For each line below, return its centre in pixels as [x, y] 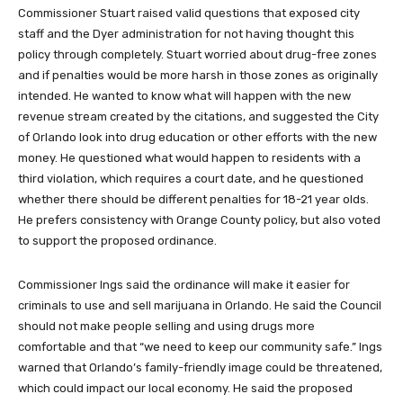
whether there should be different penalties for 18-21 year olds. [193, 199]
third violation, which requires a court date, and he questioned [191, 179]
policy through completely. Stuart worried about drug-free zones [197, 54]
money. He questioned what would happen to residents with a [189, 158]
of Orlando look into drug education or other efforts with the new [197, 137]
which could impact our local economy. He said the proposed [185, 388]
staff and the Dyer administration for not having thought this [186, 34]
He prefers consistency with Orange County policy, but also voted [199, 220]
